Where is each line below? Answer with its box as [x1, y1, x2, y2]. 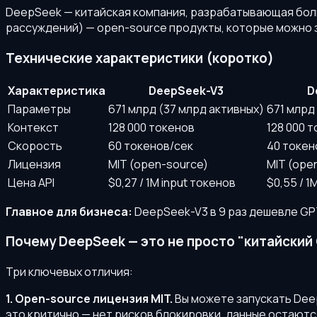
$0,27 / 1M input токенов [108, 174, 236, 190]
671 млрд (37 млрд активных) [108, 100, 264, 117]
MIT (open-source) [108, 156, 208, 172]
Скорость [8, 137, 62, 154]
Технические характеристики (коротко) [6, 48, 274, 67]
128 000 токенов [108, 119, 195, 135]
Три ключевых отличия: [6, 263, 133, 279]
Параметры [8, 100, 71, 117]
